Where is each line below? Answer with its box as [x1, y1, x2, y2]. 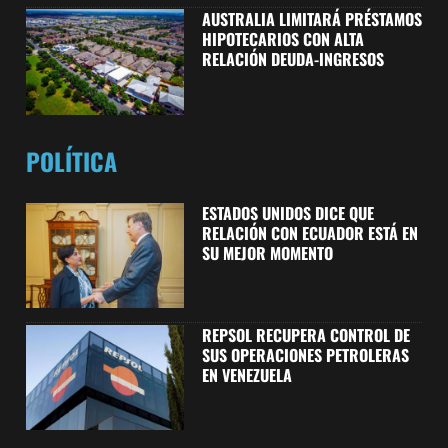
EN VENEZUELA [201, 362, 292, 387]
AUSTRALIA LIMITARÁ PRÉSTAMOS [201, 7, 422, 32]
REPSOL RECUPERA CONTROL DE [201, 322, 410, 347]
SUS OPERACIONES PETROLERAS [201, 342, 409, 367]
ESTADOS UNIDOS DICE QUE [201, 200, 374, 225]
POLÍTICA [26, 143, 117, 180]
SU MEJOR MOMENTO [201, 240, 333, 265]
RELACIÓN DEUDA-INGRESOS [201, 47, 384, 72]
